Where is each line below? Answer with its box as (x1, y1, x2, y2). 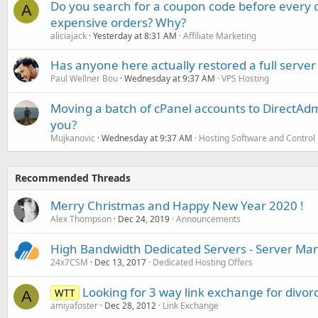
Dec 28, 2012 (104, 299, 156, 312)
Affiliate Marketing (183, 29, 256, 42)
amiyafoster (50, 299, 98, 312)
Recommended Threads (15, 170, 131, 185)
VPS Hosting (221, 72, 269, 84)
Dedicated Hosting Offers (153, 256, 253, 268)
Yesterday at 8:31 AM (93, 29, 177, 42)
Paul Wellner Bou (50, 72, 118, 84)
